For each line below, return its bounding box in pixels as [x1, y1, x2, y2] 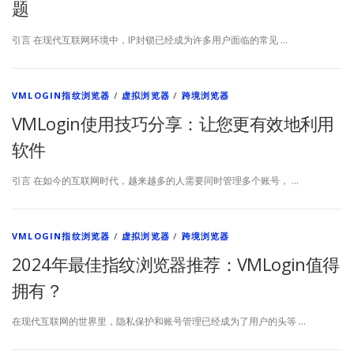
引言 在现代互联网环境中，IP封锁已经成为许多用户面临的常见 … [12, 32, 288, 47]
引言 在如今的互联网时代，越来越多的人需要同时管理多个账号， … [12, 173, 299, 187]
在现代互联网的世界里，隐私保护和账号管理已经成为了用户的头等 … [12, 314, 306, 328]
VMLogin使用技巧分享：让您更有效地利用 [12, 111, 334, 135]
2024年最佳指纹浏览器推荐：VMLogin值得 [12, 251, 340, 276]
